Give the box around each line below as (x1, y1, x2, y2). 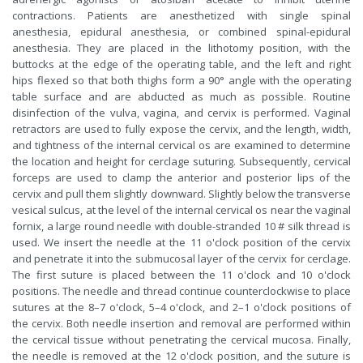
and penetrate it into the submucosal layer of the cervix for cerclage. (12, 251, 351, 267)
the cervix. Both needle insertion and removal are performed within (12, 316, 351, 331)
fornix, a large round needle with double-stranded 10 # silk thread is (12, 219, 351, 234)
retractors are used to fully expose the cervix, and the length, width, (12, 122, 351, 137)
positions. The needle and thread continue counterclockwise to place (12, 284, 351, 299)
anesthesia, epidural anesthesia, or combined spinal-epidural (12, 24, 351, 40)
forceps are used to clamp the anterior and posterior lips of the (12, 170, 351, 186)
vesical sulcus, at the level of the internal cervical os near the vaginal (12, 203, 351, 218)
